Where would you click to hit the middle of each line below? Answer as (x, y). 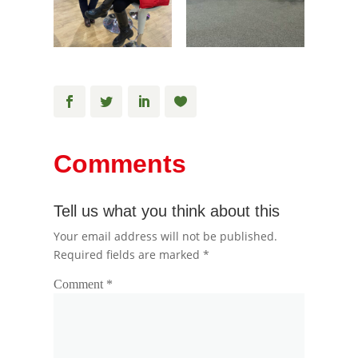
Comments (120, 163)
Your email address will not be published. (166, 236)
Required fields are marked (129, 254)
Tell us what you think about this (167, 211)
